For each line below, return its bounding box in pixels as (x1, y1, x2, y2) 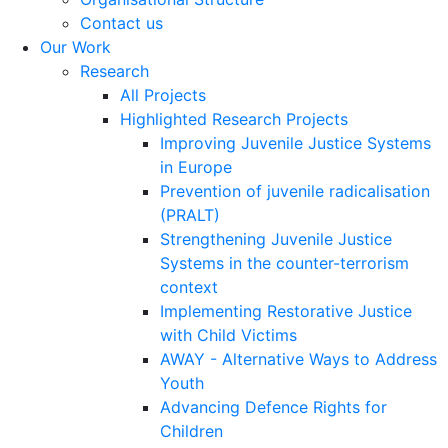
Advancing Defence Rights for (160, 396, 387, 417)
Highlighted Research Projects (120, 108, 348, 129)
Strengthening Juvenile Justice (160, 228, 392, 249)
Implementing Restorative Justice (160, 300, 412, 321)
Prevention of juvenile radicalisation (160, 180, 430, 201)
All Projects (120, 84, 206, 105)
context (160, 276, 218, 297)
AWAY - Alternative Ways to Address (160, 348, 437, 369)
